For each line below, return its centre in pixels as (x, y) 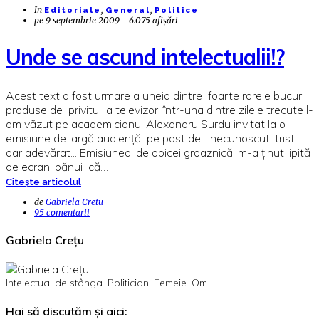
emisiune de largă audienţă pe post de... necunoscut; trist (150, 138)
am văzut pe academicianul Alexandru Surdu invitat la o (146, 124)
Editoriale (73, 10)
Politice (177, 10)
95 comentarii (62, 212)
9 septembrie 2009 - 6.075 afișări (112, 20)
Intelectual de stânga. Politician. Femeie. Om (106, 283)
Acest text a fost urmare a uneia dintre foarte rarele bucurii (156, 95)
